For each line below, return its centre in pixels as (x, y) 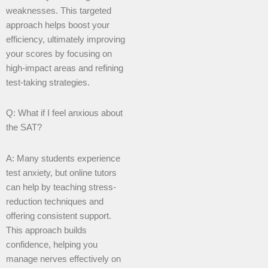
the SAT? (24, 128)
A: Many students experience (63, 158)
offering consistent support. (59, 216)
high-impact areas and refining (65, 68)
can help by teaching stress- (61, 187)
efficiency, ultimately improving (66, 39)
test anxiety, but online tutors (61, 173)
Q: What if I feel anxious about (64, 113)
